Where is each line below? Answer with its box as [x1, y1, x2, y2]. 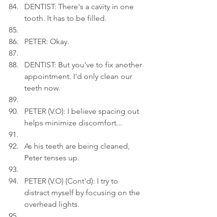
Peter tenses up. [24, 153, 79, 162]
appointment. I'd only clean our [24, 72, 134, 81]
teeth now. [24, 83, 60, 93]
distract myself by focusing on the [24, 188, 142, 197]
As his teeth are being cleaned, [24, 141, 132, 151]
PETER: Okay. [24, 37, 69, 46]
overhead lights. [24, 200, 79, 209]
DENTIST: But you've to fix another [24, 60, 144, 69]
